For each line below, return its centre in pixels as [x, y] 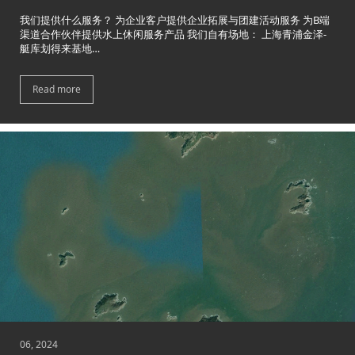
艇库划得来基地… [60, 48]
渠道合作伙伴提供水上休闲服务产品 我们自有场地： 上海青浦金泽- [173, 34]
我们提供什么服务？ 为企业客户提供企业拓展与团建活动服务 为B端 [175, 20]
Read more [57, 89]
